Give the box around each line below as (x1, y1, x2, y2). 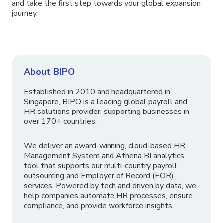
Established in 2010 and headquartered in (24, 86, 170, 97)
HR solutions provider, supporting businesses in (24, 106, 189, 117)
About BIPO (24, 65, 75, 78)
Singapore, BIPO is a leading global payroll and (24, 96, 187, 107)
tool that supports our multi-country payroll (24, 160, 177, 171)
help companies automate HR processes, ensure (24, 190, 193, 201)
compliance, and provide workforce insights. (24, 200, 174, 211)
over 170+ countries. (24, 115, 97, 127)
